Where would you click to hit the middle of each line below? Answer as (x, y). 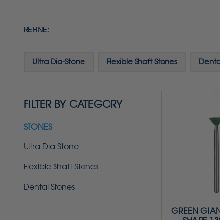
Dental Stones (49, 187)
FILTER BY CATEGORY (73, 104)
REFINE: (36, 30)
